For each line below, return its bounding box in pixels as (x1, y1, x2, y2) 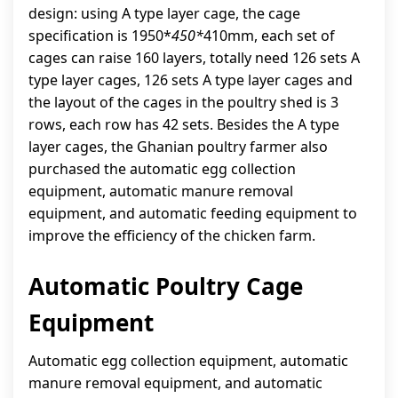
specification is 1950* (28, 26, 171, 45)
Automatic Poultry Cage (28, 270, 303, 302)
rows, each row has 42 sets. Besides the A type (28, 115, 339, 134)
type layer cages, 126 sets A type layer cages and (28, 70, 353, 90)
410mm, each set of (203, 26, 335, 45)
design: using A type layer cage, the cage (28, 4, 300, 23)
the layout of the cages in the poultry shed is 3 (28, 92, 338, 112)
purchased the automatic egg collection (28, 159, 296, 179)
